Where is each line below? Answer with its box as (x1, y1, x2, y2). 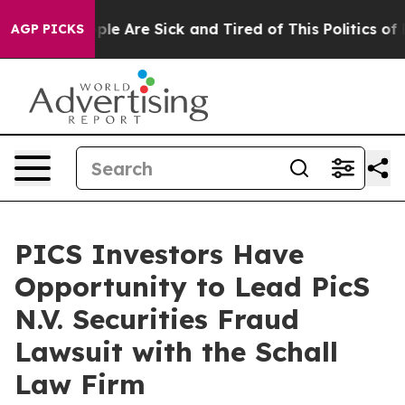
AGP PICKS (11, 21, 84, 37)
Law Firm (14, 367, 146, 401)
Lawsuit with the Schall (14, 334, 338, 369)
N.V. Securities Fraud (14, 302, 299, 336)
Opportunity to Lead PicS (14, 269, 370, 304)
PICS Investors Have (14, 237, 304, 271)
